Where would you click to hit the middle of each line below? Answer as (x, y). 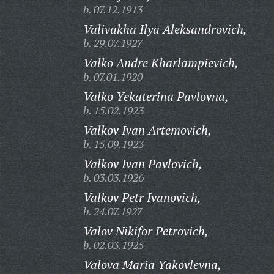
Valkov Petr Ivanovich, (142, 197)
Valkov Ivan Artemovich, (147, 130)
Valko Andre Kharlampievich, (161, 63)
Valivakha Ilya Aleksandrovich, (165, 29)
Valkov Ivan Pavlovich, (143, 164)
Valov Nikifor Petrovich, (146, 231)
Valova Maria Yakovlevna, (152, 265)
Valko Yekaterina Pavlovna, (156, 96)
